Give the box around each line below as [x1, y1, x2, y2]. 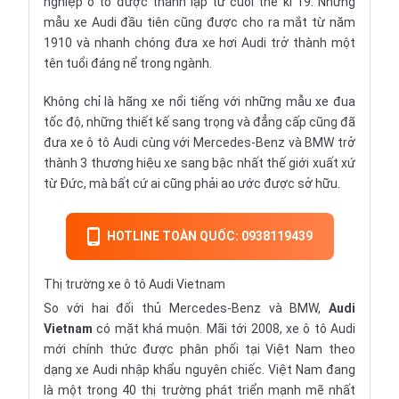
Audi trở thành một [237, 36, 356, 50]
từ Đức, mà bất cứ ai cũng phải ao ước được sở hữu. [44, 176, 340, 191]
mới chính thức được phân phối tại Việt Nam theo [44, 342, 355, 356]
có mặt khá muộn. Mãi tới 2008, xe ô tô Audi [93, 322, 355, 336]
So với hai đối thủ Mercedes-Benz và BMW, [44, 301, 329, 315]
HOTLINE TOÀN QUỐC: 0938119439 [106, 229, 313, 243]
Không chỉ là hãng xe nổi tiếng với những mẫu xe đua [44, 94, 355, 109]
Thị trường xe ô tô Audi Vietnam [44, 277, 225, 291]
